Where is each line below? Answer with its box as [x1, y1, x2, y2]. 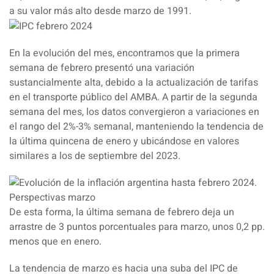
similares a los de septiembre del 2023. [9, 148, 180, 163]
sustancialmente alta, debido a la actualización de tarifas [9, 75, 258, 90]
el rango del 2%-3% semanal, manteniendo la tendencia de [9, 119, 264, 134]
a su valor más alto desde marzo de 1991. [9, 3, 191, 18]
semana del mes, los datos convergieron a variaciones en [9, 104, 259, 119]
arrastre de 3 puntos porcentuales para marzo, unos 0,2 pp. [9, 219, 265, 234]
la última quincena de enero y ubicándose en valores [9, 133, 239, 149]
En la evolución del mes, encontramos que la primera [9, 45, 240, 61]
